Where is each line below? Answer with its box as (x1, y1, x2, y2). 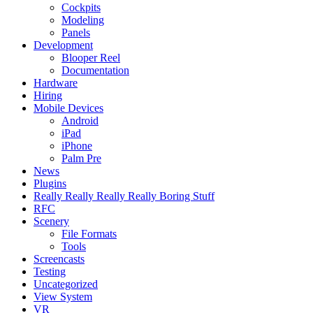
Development (34, 39, 93, 52)
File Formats (61, 228, 117, 240)
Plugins (34, 177, 66, 190)
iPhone (61, 140, 92, 152)
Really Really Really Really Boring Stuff (34, 190, 214, 203)
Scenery (34, 215, 69, 228)
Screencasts (34, 253, 85, 265)
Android (61, 115, 99, 127)
